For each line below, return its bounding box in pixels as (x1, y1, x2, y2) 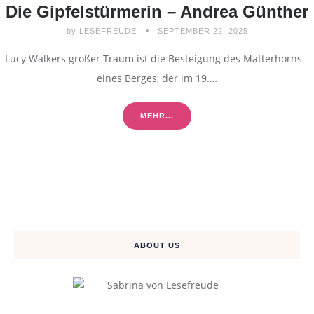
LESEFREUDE (76, 26, 139, 35)
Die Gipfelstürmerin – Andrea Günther (6, 1, 308, 21)
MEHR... (140, 111, 174, 120)
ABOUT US (134, 240, 180, 250)
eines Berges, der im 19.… (97, 71, 217, 85)
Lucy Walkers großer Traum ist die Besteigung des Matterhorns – (4, 51, 310, 65)
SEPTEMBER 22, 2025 (157, 26, 248, 35)
